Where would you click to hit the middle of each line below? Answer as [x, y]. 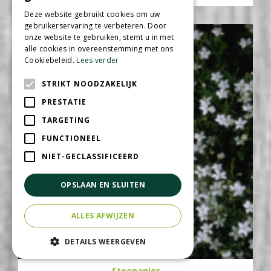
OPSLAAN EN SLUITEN [103, 185]
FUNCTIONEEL [71, 138]
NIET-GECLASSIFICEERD [90, 156]
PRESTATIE [64, 102]
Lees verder [98, 60]
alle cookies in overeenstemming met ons [99, 49]
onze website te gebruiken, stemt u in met [99, 37]
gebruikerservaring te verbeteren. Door [96, 26]
